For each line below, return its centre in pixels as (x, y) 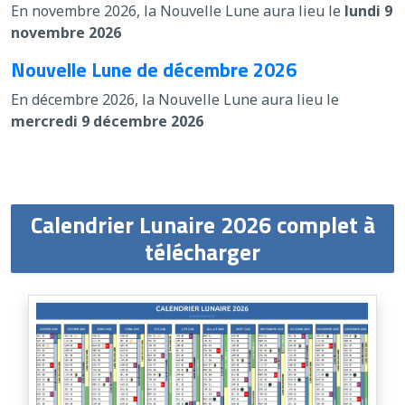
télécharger (202, 251)
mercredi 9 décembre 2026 (107, 121)
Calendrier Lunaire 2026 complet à (202, 224)
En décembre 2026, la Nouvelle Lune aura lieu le (175, 99)
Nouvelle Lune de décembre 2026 (154, 69)
